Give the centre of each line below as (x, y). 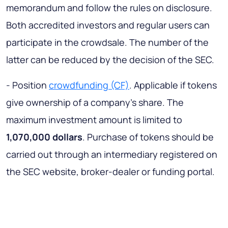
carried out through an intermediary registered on (112, 154)
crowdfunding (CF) (89, 85)
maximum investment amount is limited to (94, 120)
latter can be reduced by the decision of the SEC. (110, 60)
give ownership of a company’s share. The (95, 103)
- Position (27, 85)
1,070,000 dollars (44, 137)
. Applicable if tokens (173, 85)
